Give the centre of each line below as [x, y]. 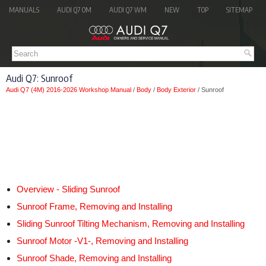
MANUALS [24, 10]
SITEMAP [239, 10]
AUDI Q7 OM [74, 10]
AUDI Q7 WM [128, 10]
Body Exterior [176, 90]
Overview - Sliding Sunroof [68, 189]
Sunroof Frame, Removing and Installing [94, 207]
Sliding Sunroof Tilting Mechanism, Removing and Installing [131, 224]
